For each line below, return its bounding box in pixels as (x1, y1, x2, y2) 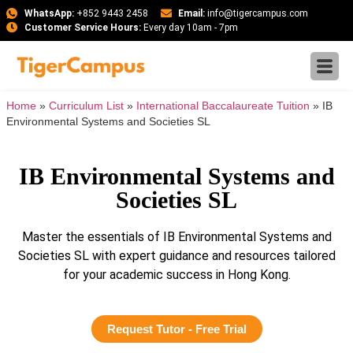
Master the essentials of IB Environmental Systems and (21, 229, 332, 244)
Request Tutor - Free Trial (106, 322, 247, 336)
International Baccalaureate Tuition (136, 100, 310, 112)
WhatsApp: (24, 8, 74, 19)
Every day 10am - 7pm (140, 22, 238, 33)
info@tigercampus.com (205, 8, 308, 19)
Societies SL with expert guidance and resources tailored (17, 248, 336, 263)
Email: (178, 8, 205, 19)
